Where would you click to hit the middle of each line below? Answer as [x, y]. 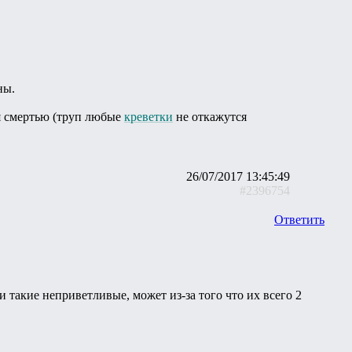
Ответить [299, 219]
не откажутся [210, 116]
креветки [148, 116]
